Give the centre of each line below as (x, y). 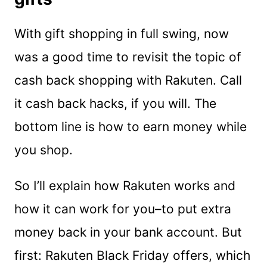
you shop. (44, 150)
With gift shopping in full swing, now (122, 33)
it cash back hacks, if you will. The (115, 103)
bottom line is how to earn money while (131, 126)
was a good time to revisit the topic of (128, 57)
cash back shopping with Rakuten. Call (128, 80)
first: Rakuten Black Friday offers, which (132, 255)
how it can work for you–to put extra (123, 209)
